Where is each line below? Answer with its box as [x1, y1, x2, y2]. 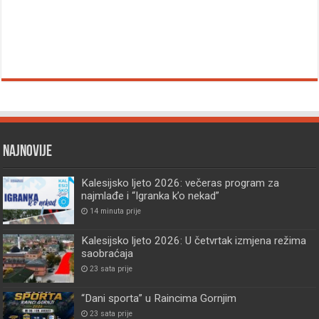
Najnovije [3, 144, 53, 161]
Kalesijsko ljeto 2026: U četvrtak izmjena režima [81, 234, 307, 248]
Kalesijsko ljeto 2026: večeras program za [81, 177, 280, 190]
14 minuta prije [90, 206, 142, 216]
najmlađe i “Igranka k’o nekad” [81, 189, 220, 203]
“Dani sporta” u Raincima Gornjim [81, 292, 237, 305]
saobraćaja [81, 247, 134, 261]
